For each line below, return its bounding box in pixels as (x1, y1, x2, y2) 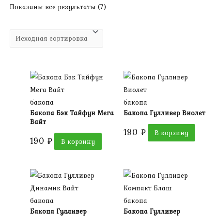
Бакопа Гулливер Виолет (124, 108, 205, 118)
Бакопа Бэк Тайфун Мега (30, 108, 114, 118)
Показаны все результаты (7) (10, 1, 106, 12)
